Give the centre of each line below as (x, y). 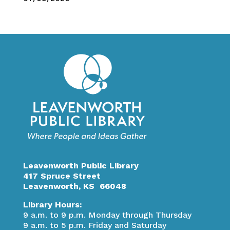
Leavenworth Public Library (81, 166)
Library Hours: (52, 205)
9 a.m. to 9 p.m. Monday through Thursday (107, 215)
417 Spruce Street (62, 176)
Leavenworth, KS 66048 (74, 186)
